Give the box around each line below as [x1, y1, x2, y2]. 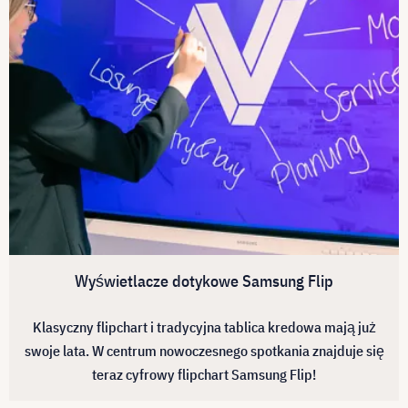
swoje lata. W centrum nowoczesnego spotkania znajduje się [24, 342, 384, 360]
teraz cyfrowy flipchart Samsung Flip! [92, 365, 316, 383]
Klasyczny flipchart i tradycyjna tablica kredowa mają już [32, 318, 376, 336]
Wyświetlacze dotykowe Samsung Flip [75, 270, 333, 291]
